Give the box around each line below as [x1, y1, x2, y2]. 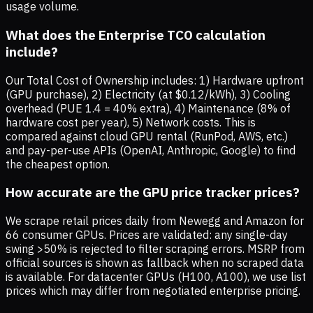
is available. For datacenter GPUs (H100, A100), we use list [6, 269, 306, 284]
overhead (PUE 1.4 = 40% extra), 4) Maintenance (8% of [6, 101, 291, 115]
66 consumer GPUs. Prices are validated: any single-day [6, 227, 288, 242]
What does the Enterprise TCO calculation [6, 26, 265, 43]
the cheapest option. [6, 156, 110, 171]
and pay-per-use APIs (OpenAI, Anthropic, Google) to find [6, 143, 296, 157]
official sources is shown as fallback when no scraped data [6, 255, 304, 270]
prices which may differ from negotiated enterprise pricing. [6, 283, 300, 298]
